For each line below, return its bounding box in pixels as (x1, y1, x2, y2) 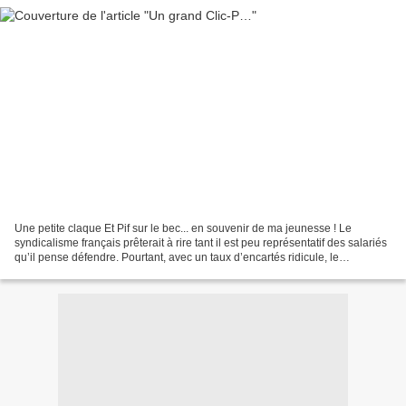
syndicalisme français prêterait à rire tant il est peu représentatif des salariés (14, 236, 387, 249)
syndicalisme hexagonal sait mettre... (14, 265, 196, 278)
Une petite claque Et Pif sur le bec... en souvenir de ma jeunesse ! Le (14, 221, 352, 235)
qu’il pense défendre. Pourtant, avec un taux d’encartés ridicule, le (14, 250, 339, 264)
